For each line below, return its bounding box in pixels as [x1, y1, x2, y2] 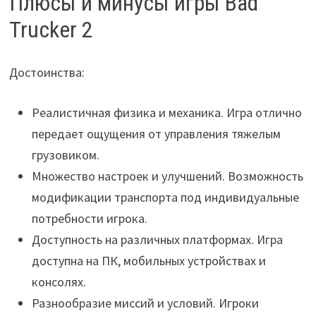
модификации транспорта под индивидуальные [31, 188, 299, 205]
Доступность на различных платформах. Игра [31, 231, 283, 248]
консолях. [31, 273, 86, 290]
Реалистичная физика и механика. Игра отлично [31, 104, 302, 121]
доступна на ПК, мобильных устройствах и [31, 252, 266, 269]
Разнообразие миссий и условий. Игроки [31, 294, 259, 311]
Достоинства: [8, 63, 85, 80]
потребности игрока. [31, 209, 147, 226]
